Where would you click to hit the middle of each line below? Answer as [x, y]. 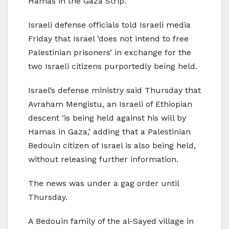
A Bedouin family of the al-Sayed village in [111, 221]
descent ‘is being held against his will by [107, 118]
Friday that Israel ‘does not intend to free [108, 39]
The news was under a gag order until [104, 184]
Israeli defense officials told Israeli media [109, 25]
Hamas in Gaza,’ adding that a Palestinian [109, 132]
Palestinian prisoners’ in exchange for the [110, 53]
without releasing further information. [103, 159]
